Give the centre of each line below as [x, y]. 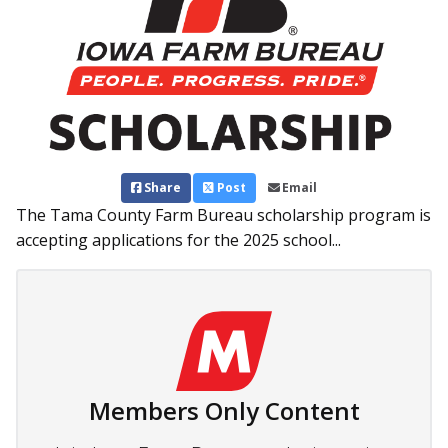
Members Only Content [224, 411]
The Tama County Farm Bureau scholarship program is [223, 215]
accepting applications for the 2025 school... [178, 240]
